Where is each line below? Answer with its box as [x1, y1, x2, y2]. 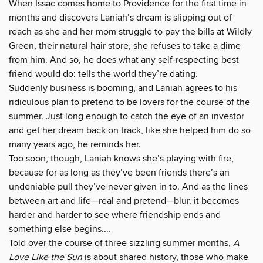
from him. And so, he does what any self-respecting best [9, 54, 239, 66]
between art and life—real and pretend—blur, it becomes [9, 195, 239, 207]
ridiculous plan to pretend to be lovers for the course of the [9, 96, 250, 109]
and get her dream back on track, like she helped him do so [9, 124, 251, 137]
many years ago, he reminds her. [9, 139, 141, 151]
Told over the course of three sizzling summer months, [9, 237, 233, 249]
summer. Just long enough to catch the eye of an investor [9, 110, 244, 123]
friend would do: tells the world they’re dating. [9, 68, 198, 80]
